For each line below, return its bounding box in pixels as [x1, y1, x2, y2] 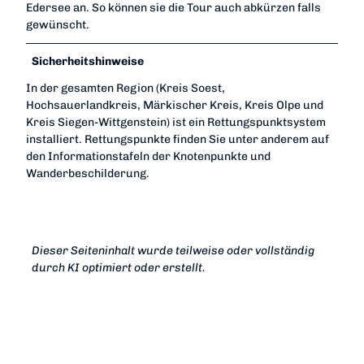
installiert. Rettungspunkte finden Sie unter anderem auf [26, 132, 329, 147]
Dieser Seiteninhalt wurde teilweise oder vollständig [32, 244, 315, 258]
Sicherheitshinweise [32, 54, 145, 69]
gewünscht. [26, 18, 89, 32]
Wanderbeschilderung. [26, 167, 149, 181]
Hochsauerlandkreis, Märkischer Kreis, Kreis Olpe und [26, 98, 323, 113]
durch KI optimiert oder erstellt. [32, 261, 206, 275]
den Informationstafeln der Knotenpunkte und [26, 149, 271, 164]
